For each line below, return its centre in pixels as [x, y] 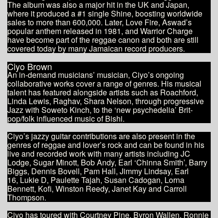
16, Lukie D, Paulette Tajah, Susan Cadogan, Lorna [96, 180]
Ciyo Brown [30, 66]
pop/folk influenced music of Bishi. [66, 118]
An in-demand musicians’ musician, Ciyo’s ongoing [96, 74]
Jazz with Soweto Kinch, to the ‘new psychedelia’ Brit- [100, 109]
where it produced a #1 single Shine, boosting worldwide [105, 13]
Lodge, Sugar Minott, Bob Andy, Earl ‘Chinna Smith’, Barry [107, 162]
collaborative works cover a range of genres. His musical [104, 83]
